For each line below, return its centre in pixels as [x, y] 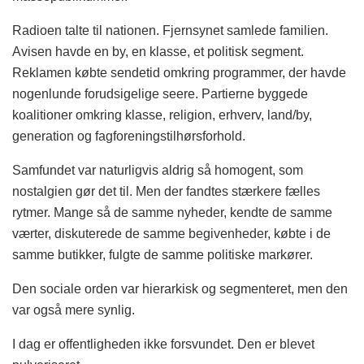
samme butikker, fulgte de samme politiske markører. [162, 255]
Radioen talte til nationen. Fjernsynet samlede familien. [170, 31]
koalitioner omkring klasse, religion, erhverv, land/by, [162, 115]
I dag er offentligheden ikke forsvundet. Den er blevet [163, 344]
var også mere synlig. [74, 310]
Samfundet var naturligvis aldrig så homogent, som [158, 171]
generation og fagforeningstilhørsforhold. [129, 136]
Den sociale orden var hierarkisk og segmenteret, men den [180, 289]
